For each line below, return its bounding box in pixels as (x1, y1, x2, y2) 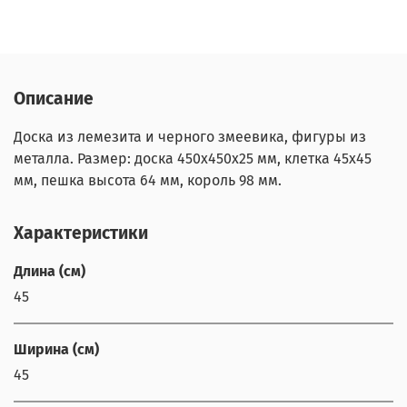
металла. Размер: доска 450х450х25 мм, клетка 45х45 (14, 149, 372, 167)
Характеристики (14, 222, 148, 243)
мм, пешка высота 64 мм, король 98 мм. (14, 171, 282, 189)
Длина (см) (14, 262, 85, 280)
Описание (14, 87, 94, 109)
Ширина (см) (14, 340, 99, 358)
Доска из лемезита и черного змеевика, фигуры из (14, 127, 366, 145)
